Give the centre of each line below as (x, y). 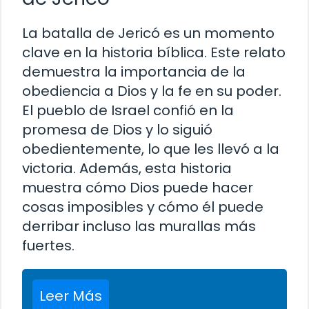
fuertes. (48, 245)
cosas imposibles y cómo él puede (143, 207)
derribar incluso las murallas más (139, 226)
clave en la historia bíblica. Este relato (154, 52)
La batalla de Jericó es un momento (148, 33)
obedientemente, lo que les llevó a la (151, 149)
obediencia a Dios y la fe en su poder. (152, 91)
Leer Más (71, 296)
